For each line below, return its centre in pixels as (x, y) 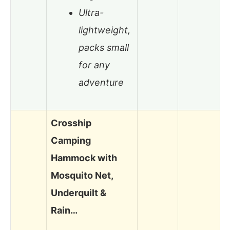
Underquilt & (79, 193)
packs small (104, 48)
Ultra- (91, 13)
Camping (71, 140)
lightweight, (104, 30)
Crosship (71, 123)
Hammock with (84, 158)
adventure (101, 83)
